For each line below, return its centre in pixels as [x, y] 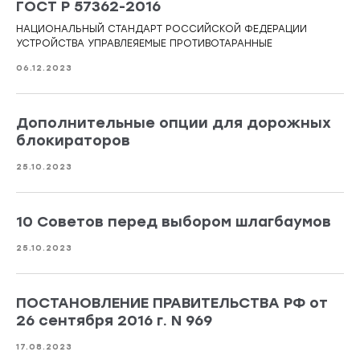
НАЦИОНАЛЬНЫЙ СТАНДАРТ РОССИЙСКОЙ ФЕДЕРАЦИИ [162, 29]
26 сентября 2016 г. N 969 [114, 321]
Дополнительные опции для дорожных [174, 123]
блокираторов [73, 141]
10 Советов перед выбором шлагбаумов [174, 222]
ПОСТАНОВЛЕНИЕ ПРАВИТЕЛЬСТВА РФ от [172, 303]
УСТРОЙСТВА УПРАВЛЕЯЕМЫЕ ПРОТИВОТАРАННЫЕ [144, 44]
